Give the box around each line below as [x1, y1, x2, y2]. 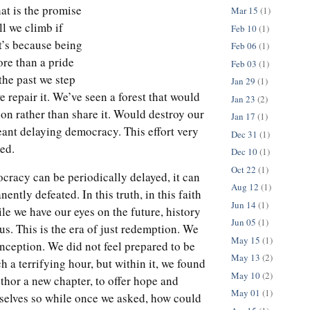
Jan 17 [231, 110, 255, 123]
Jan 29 [231, 75, 255, 88]
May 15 [231, 233, 260, 246]
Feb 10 [231, 21, 257, 35]
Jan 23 [231, 92, 255, 105]
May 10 [231, 268, 260, 282]
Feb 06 [231, 39, 257, 53]
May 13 [231, 251, 260, 264]
